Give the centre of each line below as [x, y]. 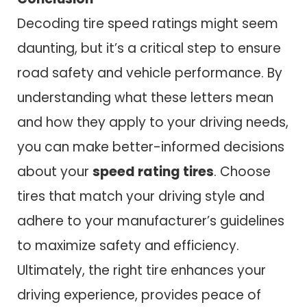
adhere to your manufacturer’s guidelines [151, 221]
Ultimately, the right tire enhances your [142, 270]
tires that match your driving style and [141, 196]
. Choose [242, 171]
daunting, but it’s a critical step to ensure [149, 48]
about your [55, 171]
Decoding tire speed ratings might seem [148, 23]
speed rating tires [153, 171]
